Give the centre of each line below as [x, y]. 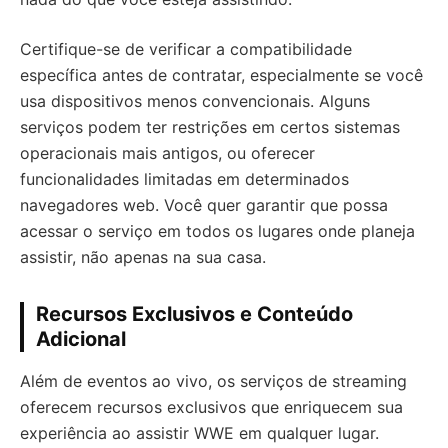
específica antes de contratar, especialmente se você [221, 75]
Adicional [81, 339]
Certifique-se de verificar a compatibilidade [186, 49]
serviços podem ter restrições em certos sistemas [210, 127]
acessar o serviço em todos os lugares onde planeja [217, 231]
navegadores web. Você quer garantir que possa [204, 205]
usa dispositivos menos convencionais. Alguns [195, 101]
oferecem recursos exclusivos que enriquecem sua [211, 407]
